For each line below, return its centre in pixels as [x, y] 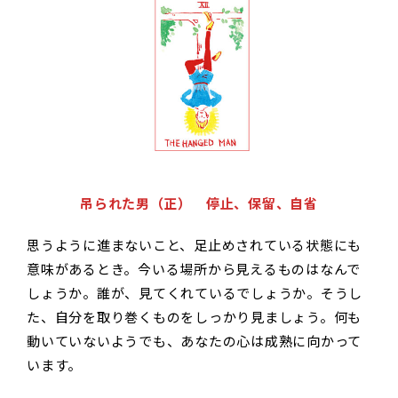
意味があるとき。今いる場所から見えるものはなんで [194, 269]
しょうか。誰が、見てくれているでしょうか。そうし [195, 293]
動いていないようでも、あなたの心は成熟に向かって [194, 341]
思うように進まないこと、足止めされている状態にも [194, 245]
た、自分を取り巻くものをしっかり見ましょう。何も [194, 317]
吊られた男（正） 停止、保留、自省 [199, 203]
